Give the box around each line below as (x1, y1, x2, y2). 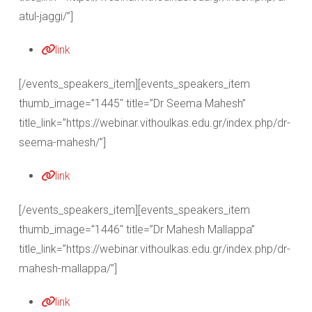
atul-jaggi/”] (19, 10, 73, 23)
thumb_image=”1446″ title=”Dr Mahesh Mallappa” (19, 223, 255, 236)
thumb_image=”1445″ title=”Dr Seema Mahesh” (19, 97, 246, 110)
